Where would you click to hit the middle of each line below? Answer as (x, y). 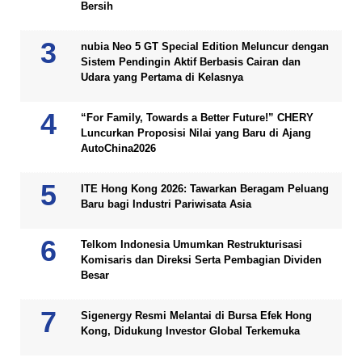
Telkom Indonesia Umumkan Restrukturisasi (192, 244)
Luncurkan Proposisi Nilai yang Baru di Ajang (196, 133)
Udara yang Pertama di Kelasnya (162, 77)
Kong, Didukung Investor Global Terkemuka (190, 331)
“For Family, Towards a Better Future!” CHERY (197, 118)
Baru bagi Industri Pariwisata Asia (166, 204)
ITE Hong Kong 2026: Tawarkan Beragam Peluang (205, 189)
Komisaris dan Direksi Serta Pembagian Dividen (201, 260)
